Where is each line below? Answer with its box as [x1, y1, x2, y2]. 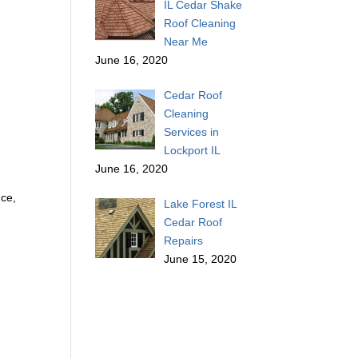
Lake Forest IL [163, 197, 237, 211]
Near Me [163, 35, 208, 49]
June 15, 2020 [163, 253, 237, 266]
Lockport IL [163, 144, 221, 157]
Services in [163, 125, 219, 139]
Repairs [163, 234, 203, 248]
